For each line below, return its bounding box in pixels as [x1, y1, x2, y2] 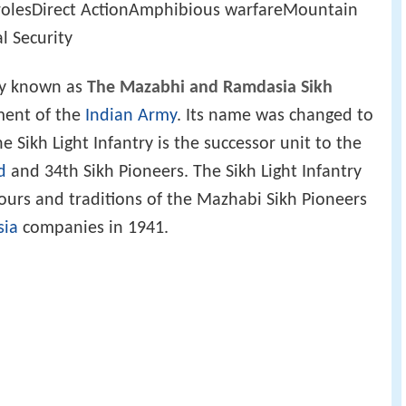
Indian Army [85, 107, 177, 126]
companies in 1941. [18, 219, 169, 238]
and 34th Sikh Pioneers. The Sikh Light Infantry [6, 163, 362, 182]
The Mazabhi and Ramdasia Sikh [87, 79, 333, 98]
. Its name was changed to [177, 107, 373, 126]
